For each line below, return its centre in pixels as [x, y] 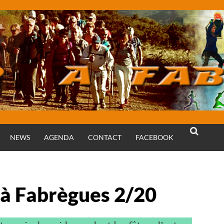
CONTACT [105, 137]
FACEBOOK [154, 137]
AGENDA [59, 137]
